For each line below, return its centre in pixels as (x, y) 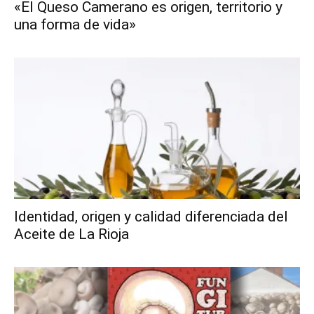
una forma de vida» (75, 25)
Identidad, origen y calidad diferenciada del (151, 216)
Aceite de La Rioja (71, 234)
